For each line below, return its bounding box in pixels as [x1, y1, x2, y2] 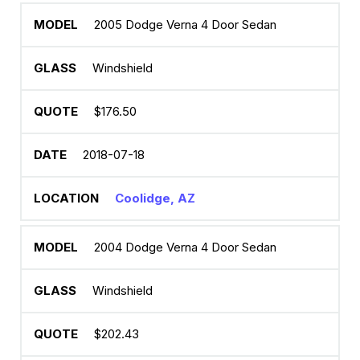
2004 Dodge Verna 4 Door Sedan [94, 239, 276, 255]
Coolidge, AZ [115, 190, 195, 206]
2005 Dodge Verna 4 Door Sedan [94, 17, 276, 32]
